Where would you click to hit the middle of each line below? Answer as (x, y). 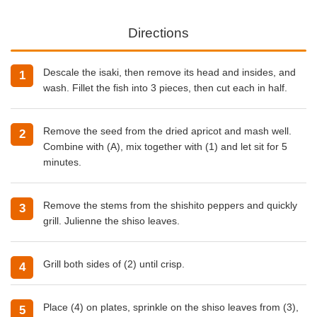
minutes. (62, 162)
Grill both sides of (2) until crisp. (114, 264)
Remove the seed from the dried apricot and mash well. (167, 131)
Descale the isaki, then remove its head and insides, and (169, 72)
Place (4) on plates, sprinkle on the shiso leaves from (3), (171, 307)
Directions (158, 33)
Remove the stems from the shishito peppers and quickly (170, 205)
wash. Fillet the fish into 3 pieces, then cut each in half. (165, 87)
